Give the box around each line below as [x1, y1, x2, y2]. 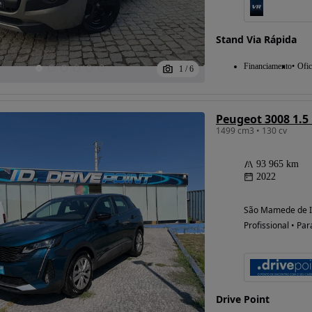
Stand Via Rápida [215, 32, 297, 46]
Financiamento [243, 61, 292, 71]
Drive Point [215, 292, 270, 306]
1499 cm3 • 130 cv [215, 124, 287, 136]
